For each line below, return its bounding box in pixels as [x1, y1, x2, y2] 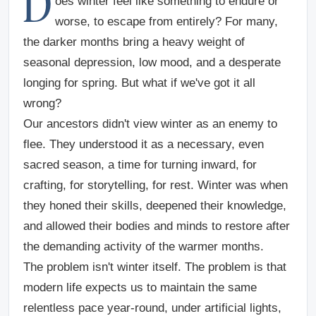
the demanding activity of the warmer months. [23, 240, 264, 253]
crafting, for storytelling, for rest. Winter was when [23, 178, 288, 192]
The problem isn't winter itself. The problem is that [23, 260, 286, 274]
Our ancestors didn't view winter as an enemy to [23, 117, 277, 130]
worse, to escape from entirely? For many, [54, 15, 278, 28]
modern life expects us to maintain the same [23, 281, 257, 294]
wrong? [23, 97, 61, 110]
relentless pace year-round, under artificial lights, [23, 301, 281, 315]
